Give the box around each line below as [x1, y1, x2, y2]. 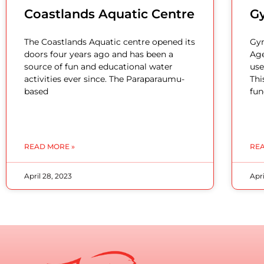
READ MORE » [24, 142, 75, 151]
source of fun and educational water [24, 61, 173, 72]
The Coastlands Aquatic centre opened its [24, 37, 195, 48]
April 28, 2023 [24, 171, 72, 181]
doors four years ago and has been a [24, 49, 173, 60]
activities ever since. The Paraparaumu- [24, 74, 184, 85]
